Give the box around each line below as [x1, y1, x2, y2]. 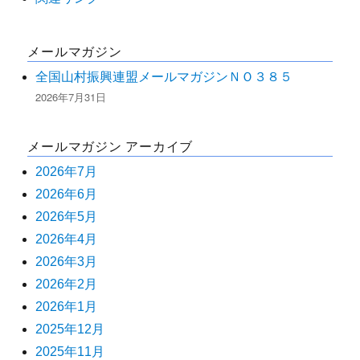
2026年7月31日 [35, 88, 107, 104]
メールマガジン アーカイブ [27, 137, 194, 156]
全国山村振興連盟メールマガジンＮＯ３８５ [35, 69, 293, 84]
